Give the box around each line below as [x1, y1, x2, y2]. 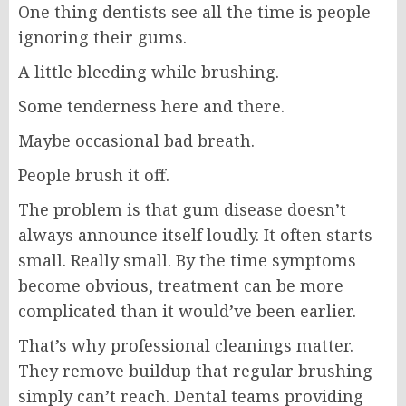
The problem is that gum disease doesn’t [18, 198, 346, 220]
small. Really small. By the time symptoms [18, 248, 356, 271]
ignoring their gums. [18, 25, 187, 48]
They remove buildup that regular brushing [18, 359, 372, 382]
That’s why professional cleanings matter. [18, 333, 353, 356]
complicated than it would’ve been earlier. [18, 299, 356, 322]
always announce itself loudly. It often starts [18, 223, 372, 246]
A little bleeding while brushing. [18, 60, 279, 82]
